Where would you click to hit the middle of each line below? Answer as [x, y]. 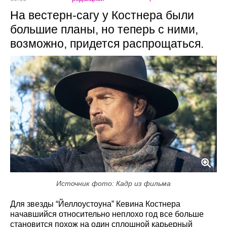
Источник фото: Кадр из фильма [113, 183]
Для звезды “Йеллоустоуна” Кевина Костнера [95, 204]
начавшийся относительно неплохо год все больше [107, 214]
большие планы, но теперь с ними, [104, 29]
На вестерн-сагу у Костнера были [102, 15]
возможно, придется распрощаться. [107, 44]
